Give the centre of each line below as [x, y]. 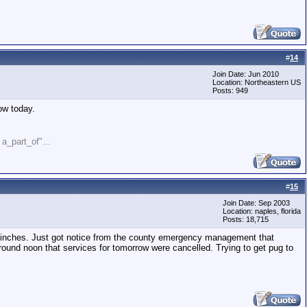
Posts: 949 [230, 90]
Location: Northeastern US [257, 82]
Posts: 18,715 [246, 219]
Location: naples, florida [262, 211]
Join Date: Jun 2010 [246, 74]
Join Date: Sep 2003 [256, 203]
